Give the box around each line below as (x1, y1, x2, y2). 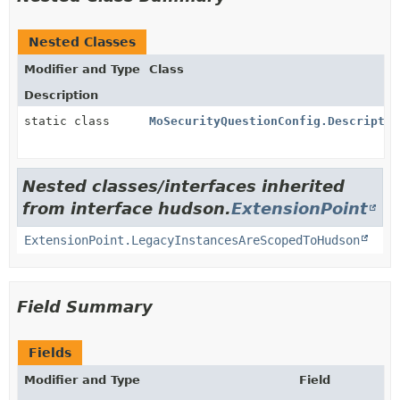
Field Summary (17, 297, 153, 316)
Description (24, 88, 98, 102)
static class (24, 114, 117, 128)
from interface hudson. (22, 199, 231, 218)
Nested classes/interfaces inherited (22, 177, 345, 196)
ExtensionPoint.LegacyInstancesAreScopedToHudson (24, 233, 360, 247)
